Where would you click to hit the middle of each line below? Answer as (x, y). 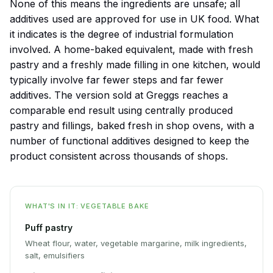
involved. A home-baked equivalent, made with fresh (131, 50)
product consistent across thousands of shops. (119, 156)
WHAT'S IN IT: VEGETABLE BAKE (87, 206)
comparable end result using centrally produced (121, 111)
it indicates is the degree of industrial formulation (122, 34)
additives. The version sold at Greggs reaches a (119, 95)
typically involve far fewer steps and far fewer (117, 80)
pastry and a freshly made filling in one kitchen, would (135, 65)
